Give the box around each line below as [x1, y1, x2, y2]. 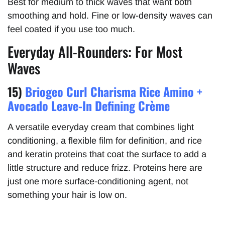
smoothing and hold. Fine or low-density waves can [8, 10, 212, 21]
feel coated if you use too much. [8, 24, 135, 34]
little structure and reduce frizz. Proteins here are [8, 163, 202, 173]
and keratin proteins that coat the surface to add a [8, 149, 206, 160]
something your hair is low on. [8, 190, 127, 200]
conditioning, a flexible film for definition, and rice [8, 136, 202, 146]
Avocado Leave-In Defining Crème [8, 96, 170, 115]
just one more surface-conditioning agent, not [8, 176, 188, 187]
